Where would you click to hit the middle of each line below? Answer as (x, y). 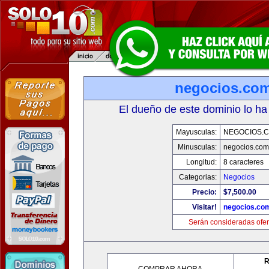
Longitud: (201, 162)
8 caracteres (243, 162)
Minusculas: (197, 147)
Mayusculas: (196, 132)
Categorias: (198, 177)
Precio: (204, 192)
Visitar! (204, 207)
